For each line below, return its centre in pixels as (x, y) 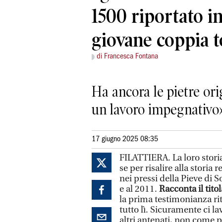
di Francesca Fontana (127, 57)
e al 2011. (139, 189)
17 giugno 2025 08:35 (125, 139)
